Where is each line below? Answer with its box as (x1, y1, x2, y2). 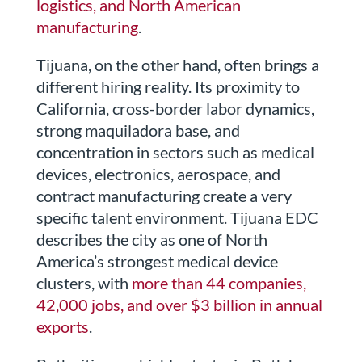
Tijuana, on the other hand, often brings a (36, 55, 319, 75)
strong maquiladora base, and (36, 120, 240, 141)
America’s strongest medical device (36, 251, 278, 271)
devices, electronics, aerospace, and (36, 164, 280, 184)
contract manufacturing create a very (36, 186, 292, 206)
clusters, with (36, 273, 128, 293)
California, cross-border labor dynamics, (36, 99, 314, 119)
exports (36, 317, 89, 337)
